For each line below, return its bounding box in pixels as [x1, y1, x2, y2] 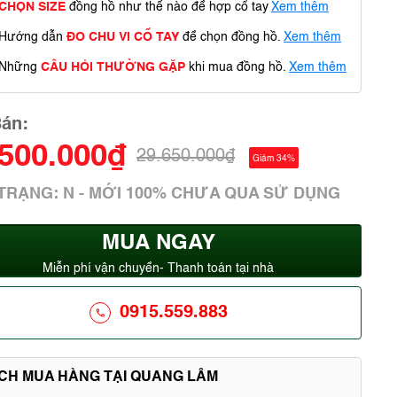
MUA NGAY [101, 233, 215, 254]
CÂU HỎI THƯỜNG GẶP [41, 61, 185, 74]
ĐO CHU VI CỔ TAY [66, 31, 179, 43]
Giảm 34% [253, 153, 295, 163]
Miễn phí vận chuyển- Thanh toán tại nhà [43, 262, 274, 275]
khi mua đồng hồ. [185, 61, 286, 74]
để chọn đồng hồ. [179, 31, 281, 43]
